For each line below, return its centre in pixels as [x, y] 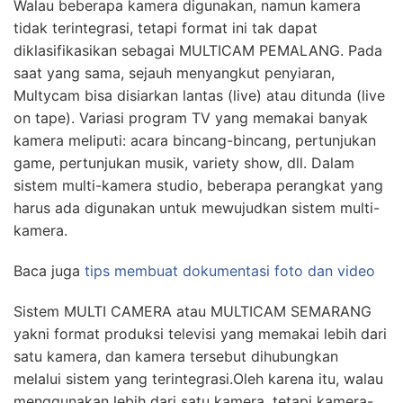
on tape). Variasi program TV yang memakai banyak [191, 118]
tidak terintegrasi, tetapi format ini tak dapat [166, 28]
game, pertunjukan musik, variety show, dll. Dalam [184, 163]
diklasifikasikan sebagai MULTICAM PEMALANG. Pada [198, 50]
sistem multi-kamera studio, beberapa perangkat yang [198, 185]
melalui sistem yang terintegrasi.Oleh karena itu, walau [198, 379]
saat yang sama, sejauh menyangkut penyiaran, [174, 73]
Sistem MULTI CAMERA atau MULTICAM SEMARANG [193, 311]
